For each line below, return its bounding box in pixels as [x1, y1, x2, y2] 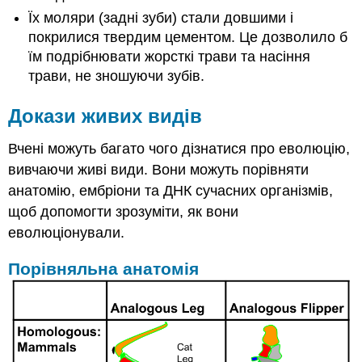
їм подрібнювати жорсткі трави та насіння [28, 48, 311, 65]
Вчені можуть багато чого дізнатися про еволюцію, [8, 140, 351, 157]
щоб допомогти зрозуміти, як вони [8, 203, 239, 220]
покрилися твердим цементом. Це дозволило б [28, 28, 348, 45]
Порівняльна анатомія [8, 259, 200, 279]
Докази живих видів [8, 104, 203, 127]
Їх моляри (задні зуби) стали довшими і [28, 9, 294, 26]
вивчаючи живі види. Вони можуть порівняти [8, 161, 309, 178]
